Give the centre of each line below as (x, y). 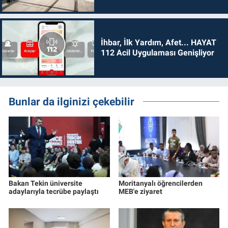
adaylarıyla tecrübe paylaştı (54, 191)
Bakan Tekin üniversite (46, 183)
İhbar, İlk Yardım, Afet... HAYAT (158, 43)
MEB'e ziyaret (140, 191)
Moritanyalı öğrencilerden (160, 183)
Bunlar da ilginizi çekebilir (72, 101)
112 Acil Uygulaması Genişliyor (157, 53)
